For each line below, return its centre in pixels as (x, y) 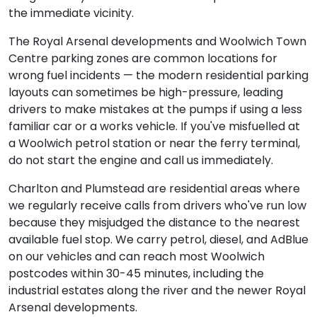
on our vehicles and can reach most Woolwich (137, 257)
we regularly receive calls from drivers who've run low (157, 206)
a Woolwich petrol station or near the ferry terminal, (154, 144)
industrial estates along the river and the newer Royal (157, 291)
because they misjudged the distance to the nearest (154, 223)
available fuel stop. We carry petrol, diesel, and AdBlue (158, 240)
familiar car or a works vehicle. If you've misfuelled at (154, 127)
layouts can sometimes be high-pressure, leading (146, 93)
